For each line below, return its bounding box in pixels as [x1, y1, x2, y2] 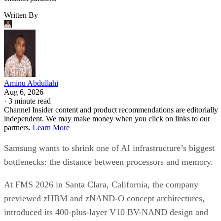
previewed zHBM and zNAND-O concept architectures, [4, 193, 205, 203]
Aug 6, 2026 [4, 87, 43, 96]
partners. [4, 123, 33, 132]
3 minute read [8, 96, 51, 105]
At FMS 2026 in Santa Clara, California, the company [4, 179, 198, 189]
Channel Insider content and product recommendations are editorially [4, 105, 218, 114]
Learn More [33, 123, 70, 132]
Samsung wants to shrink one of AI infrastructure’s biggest [4, 143, 215, 153]
